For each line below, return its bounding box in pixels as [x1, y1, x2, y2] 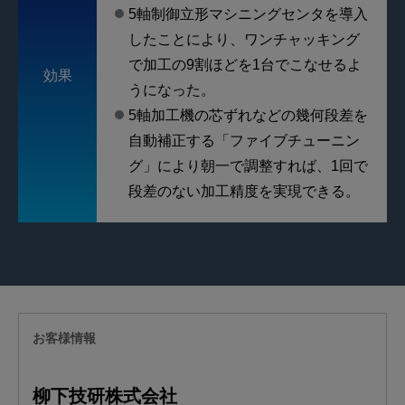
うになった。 [128, 82, 216, 99]
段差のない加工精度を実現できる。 [128, 184, 361, 200]
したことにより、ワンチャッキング [128, 32, 361, 48]
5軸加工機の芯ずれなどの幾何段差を [128, 108, 369, 124]
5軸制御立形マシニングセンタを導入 [128, 6, 369, 23]
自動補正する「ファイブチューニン [128, 133, 361, 149]
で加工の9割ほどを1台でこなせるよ [128, 57, 363, 73]
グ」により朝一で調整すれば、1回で [128, 158, 369, 174]
